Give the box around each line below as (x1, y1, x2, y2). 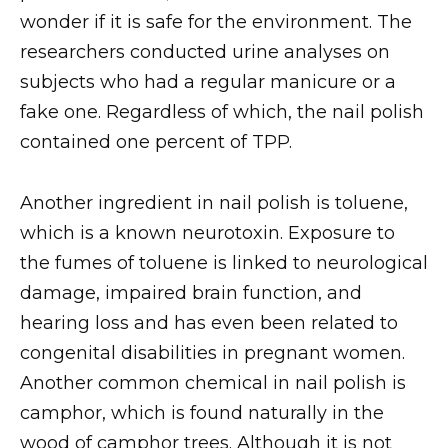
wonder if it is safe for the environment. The (20, 11, 412, 34)
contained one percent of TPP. (20, 131, 292, 154)
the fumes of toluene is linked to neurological (20, 251, 428, 274)
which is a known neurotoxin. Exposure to (20, 221, 395, 244)
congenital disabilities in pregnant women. (20, 341, 405, 364)
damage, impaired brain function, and (20, 281, 362, 304)
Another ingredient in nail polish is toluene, (20, 191, 408, 214)
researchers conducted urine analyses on (20, 41, 390, 64)
